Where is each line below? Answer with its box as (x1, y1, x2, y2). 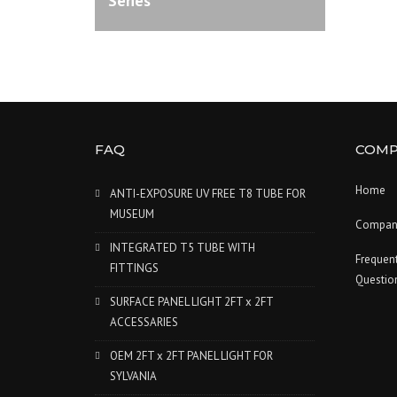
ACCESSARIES (110, 315, 178, 330)
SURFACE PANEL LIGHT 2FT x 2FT (110, 294, 274, 309)
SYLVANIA (110, 369, 157, 384)
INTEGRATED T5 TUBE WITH (110, 240, 255, 255)
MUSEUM (110, 206, 154, 222)
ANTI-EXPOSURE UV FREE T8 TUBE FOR (110, 186, 306, 201)
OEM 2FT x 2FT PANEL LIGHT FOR (110, 348, 273, 363)
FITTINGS (110, 261, 159, 276)
